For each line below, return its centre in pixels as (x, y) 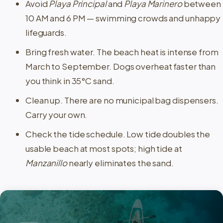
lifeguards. (46, 33)
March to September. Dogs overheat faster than (121, 66)
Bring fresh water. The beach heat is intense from (122, 52)
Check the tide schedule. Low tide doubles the (118, 134)
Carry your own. (56, 115)
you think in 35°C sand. (70, 81)
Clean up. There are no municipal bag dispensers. (122, 100)
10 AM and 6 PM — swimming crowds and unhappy (123, 18)
